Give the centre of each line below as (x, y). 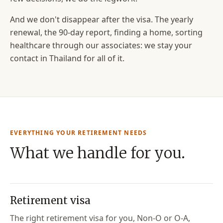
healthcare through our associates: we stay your (101, 45)
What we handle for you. (98, 153)
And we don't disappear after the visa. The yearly (102, 19)
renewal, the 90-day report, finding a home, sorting (106, 32)
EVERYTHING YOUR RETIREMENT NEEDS (79, 133)
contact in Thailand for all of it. (67, 58)
